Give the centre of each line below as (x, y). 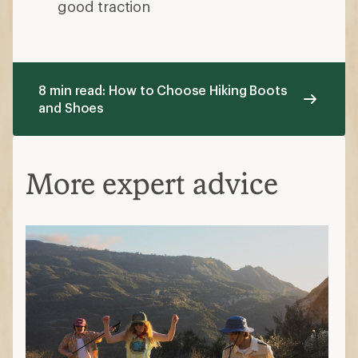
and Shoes (71, 108)
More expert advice (152, 184)
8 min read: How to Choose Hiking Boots (163, 90)
